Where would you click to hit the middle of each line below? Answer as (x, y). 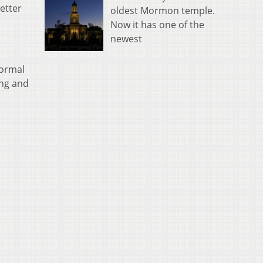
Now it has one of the (157, 24)
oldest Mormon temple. (163, 10)
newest (126, 38)
